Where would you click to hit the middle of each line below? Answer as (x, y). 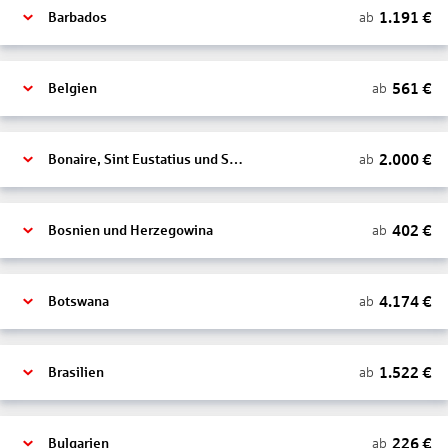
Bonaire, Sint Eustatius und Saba (236, 159)
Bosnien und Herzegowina (130, 230)
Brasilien (76, 372)
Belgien (72, 88)
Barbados (77, 17)
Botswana (78, 301)
